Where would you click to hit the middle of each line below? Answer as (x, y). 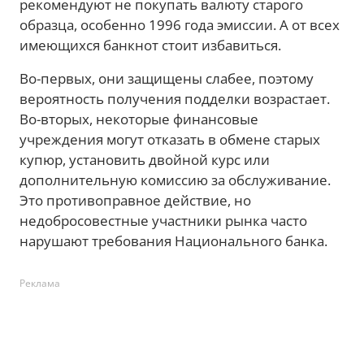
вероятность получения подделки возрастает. (175, 99)
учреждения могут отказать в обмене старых (170, 140)
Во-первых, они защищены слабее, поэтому (167, 79)
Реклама (40, 284)
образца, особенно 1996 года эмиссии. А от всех (180, 25)
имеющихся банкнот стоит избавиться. (150, 45)
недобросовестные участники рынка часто (163, 221)
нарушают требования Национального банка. (173, 241)
